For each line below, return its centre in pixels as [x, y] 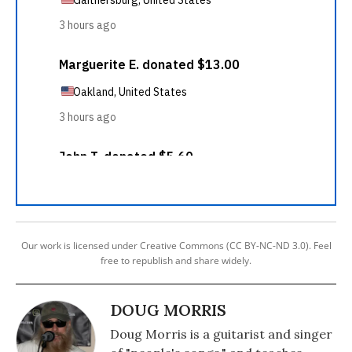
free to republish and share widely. [176, 260]
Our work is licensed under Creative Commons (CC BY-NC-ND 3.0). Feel [176, 246]
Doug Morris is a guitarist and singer [221, 334]
